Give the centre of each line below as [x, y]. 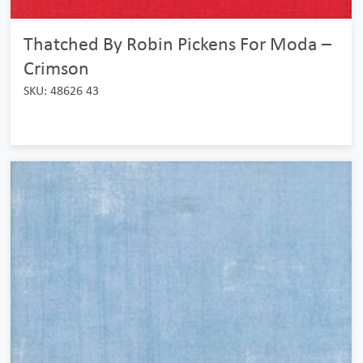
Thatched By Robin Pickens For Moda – [177, 43]
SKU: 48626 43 [61, 90]
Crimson [56, 68]
